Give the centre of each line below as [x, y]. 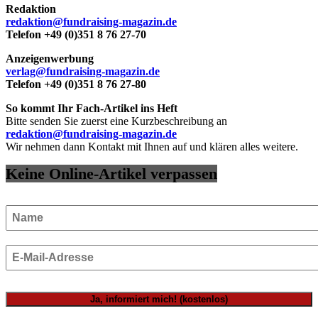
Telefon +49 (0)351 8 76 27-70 [76, 34]
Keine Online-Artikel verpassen [111, 173]
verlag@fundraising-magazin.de [83, 71]
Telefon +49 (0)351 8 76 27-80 [76, 84]
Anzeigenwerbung [50, 58]
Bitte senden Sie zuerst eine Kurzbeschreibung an [116, 121]
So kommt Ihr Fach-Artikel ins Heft [92, 108]
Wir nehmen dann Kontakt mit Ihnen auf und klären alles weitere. [152, 146]
